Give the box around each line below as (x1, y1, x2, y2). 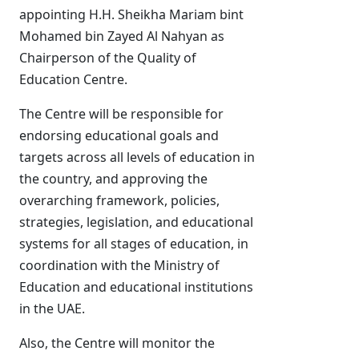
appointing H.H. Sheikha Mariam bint (19, 6, 244, 23)
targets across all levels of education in (19, 148, 255, 166)
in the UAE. (19, 300, 88, 317)
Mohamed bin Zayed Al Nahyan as (19, 27, 224, 45)
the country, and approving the (19, 170, 208, 188)
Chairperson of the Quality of (19, 49, 196, 67)
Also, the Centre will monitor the (19, 334, 215, 352)
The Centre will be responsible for (19, 105, 224, 123)
